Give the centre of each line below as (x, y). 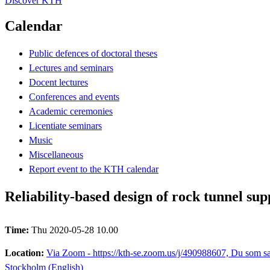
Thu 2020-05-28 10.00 (75, 230)
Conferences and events (74, 96)
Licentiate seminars (65, 125)
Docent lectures (58, 82)
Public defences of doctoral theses (93, 53)
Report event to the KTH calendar (94, 169)
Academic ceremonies (71, 111)
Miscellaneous (56, 154)
